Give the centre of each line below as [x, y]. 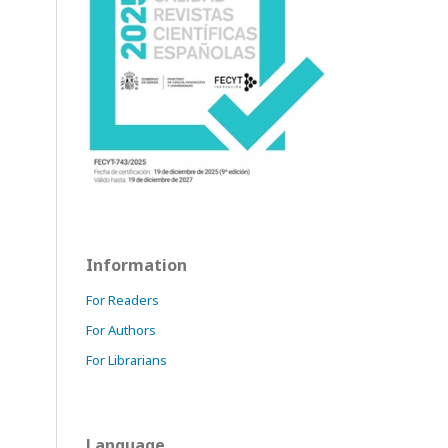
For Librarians [126, 360]
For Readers [122, 300]
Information [136, 265]
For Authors [121, 330]
